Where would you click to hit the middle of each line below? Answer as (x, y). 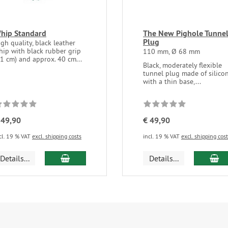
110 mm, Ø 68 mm (172, 51)
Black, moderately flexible (182, 65)
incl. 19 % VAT (162, 136)
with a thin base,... (172, 81)
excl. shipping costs (57, 136)
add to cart (88, 158)
